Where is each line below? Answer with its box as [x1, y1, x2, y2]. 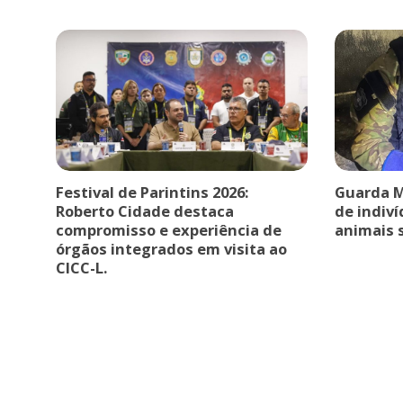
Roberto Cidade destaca [56, 201, 234, 222]
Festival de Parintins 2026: [56, 182, 248, 203]
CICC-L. [56, 257, 107, 279]
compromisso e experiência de [56, 219, 282, 241]
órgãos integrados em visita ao [56, 238, 287, 260]
